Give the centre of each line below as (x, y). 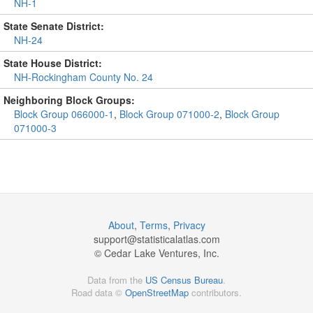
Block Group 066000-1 (64, 114)
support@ (115, 239)
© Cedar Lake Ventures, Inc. (156, 253)
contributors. (215, 292)
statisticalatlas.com (178, 239)
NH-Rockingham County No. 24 (83, 77)
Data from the (116, 280)
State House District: (53, 63)
